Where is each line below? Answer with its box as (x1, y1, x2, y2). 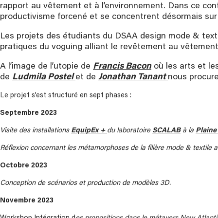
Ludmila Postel (12, 73, 75, 82)
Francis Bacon (93, 62, 151, 71)
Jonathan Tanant (98, 73, 168, 82)
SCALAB (152, 127, 181, 134)
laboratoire (117, 127, 152, 134)
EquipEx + (71, 127, 107, 134)
